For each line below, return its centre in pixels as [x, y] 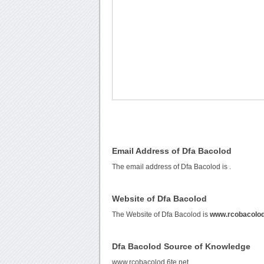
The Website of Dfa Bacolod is [161, 215]
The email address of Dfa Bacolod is [171, 167]
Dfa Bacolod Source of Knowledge [181, 247]
